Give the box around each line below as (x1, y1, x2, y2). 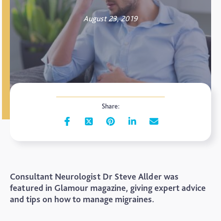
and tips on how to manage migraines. (10, 194, 154, 204)
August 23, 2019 (83, 14, 138, 23)
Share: (101, 102, 120, 110)
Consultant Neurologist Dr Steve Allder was (10, 171, 179, 182)
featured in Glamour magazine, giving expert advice (10, 183, 206, 193)
